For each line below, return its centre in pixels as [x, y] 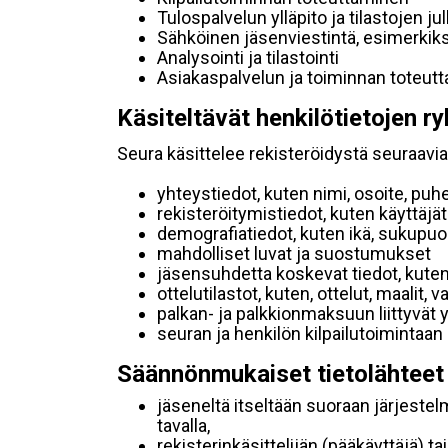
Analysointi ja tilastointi [248, 57]
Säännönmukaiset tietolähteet [280, 374]
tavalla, [183, 425]
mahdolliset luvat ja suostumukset [294, 253]
